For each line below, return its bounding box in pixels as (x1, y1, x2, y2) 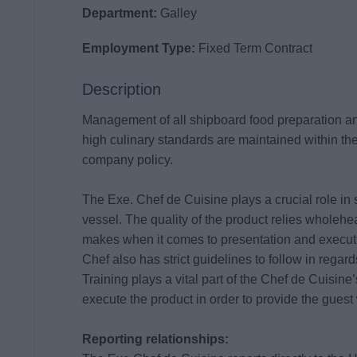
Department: (82, 6, 161, 20)
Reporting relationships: (82, 332, 229, 347)
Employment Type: (82, 41, 199, 56)
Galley (160, 6, 198, 20)
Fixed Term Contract (198, 41, 313, 56)
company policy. (82, 153, 174, 167)
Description (82, 80, 162, 99)
